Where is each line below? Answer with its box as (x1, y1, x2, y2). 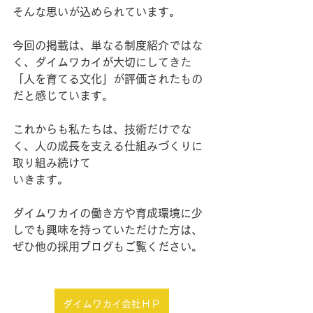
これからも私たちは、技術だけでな (13, 124, 191, 135)
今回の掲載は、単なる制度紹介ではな (13, 40, 203, 51)
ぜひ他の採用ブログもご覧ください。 (13, 241, 203, 252)
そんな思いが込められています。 (13, 6, 180, 17)
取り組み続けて (13, 157, 91, 168)
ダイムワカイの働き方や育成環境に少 (13, 208, 203, 219)
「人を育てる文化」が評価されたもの (13, 73, 203, 85)
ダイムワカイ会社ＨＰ (63, 299, 161, 309)
